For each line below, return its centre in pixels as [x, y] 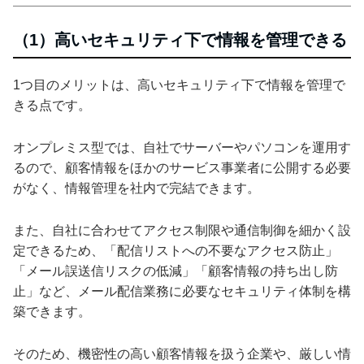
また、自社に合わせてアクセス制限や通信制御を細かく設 [182, 230]
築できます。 [52, 311]
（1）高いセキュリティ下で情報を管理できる [180, 39]
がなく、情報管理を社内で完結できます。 [136, 188]
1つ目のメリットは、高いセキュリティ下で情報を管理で [179, 84]
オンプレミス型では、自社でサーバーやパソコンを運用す [182, 147]
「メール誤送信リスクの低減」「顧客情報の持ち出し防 [175, 271]
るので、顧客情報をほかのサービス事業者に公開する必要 [182, 167]
